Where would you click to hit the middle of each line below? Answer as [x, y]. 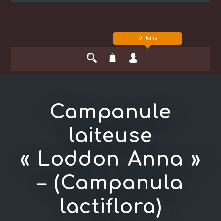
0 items [147, 38]
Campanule [110, 112]
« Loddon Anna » [110, 160]
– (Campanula [110, 183]
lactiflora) [110, 207]
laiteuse [110, 136]
